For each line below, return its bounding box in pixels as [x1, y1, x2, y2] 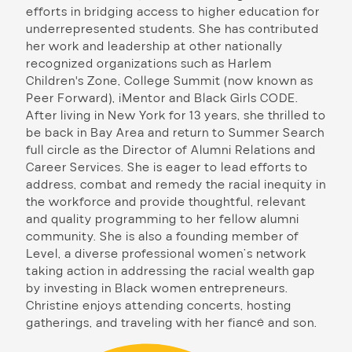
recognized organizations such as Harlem [26, 55, 272, 72]
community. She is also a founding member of [26, 228, 299, 245]
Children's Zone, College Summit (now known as [26, 72, 313, 90]
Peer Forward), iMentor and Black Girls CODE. [26, 90, 299, 107]
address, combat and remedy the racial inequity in [26, 176, 326, 193]
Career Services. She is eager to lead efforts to [26, 159, 308, 176]
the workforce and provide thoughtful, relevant [26, 193, 306, 211]
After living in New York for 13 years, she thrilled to [26, 107, 326, 124]
